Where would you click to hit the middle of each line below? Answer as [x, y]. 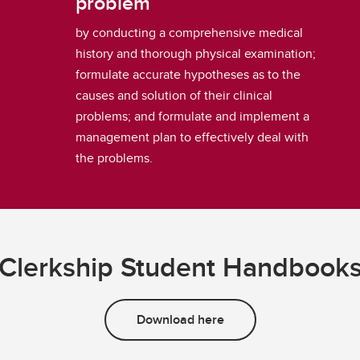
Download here [180, 320]
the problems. [114, 158]
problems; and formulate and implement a [192, 117]
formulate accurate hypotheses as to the [188, 75]
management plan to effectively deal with [192, 137]
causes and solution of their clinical [174, 96]
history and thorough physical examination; [195, 54]
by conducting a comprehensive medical [189, 33]
